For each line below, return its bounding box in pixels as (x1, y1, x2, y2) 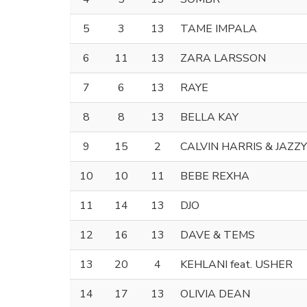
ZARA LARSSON (180, 50, 266, 66)
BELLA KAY (180, 109, 238, 125)
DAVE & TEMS (180, 227, 255, 243)
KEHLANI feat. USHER (180, 256, 293, 272)
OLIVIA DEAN (180, 286, 250, 302)
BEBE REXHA (180, 168, 249, 184)
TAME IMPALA (180, 21, 257, 36)
